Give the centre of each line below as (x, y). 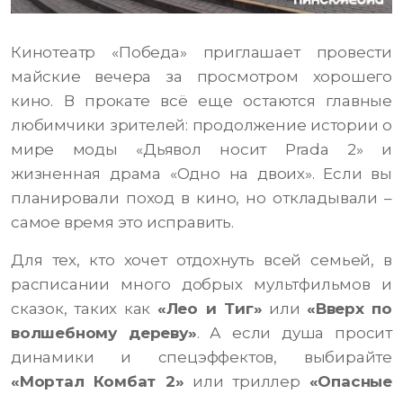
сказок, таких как (84, 309)
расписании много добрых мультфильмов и (201, 285)
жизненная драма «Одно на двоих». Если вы (201, 174)
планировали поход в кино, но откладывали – (201, 198)
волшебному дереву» (104, 333)
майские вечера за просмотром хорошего (201, 77)
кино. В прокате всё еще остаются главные (201, 101)
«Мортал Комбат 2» (98, 382)
